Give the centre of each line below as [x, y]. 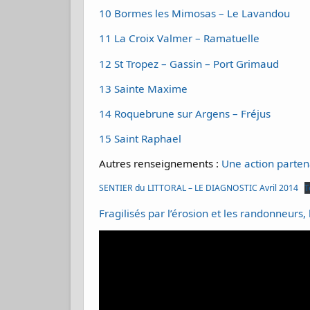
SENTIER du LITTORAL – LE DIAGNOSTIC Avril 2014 [199, 188]
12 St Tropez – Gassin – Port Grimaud [189, 63]
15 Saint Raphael [140, 139]
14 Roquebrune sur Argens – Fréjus [185, 113]
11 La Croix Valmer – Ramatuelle [180, 38]
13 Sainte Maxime [144, 88]
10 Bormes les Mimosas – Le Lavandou [195, 13]
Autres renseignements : [161, 164]
